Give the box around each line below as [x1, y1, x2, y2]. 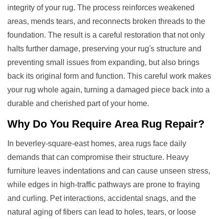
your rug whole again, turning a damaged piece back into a [7, 85, 210, 94]
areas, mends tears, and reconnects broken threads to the [7, 17, 205, 25]
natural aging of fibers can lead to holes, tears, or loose [7, 207, 196, 216]
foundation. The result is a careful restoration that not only [7, 30, 205, 39]
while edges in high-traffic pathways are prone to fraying [7, 180, 200, 189]
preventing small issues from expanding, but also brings [7, 58, 199, 66]
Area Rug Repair [114, 117, 198, 130]
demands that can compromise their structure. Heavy [7, 153, 189, 161]
